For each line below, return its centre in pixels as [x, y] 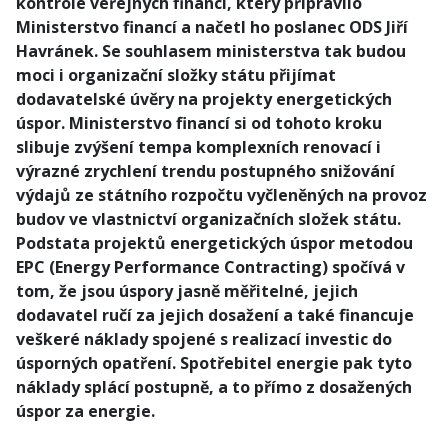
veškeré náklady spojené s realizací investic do [204, 339]
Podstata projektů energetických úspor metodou [214, 243]
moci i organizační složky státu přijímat [176, 75]
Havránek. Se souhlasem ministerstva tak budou [211, 51]
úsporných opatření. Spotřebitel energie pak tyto [214, 363]
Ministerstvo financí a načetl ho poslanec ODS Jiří [212, 27]
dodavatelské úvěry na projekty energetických [204, 99]
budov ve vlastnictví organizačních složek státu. [208, 219]
